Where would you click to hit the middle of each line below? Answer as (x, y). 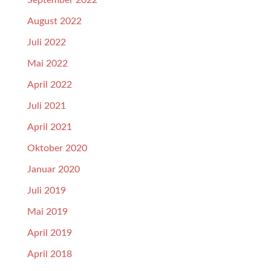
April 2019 (49, 233)
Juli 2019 (46, 191)
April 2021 (49, 127)
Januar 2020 (53, 170)
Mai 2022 (47, 64)
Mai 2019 (47, 212)
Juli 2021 (46, 106)
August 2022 (54, 21)
